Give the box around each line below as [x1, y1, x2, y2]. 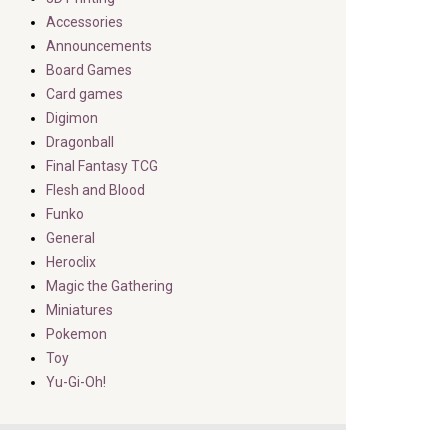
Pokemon [46, 326, 107, 342]
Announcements [46, 38, 152, 54]
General [46, 230, 95, 246]
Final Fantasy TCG [46, 158, 158, 174]
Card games [46, 86, 123, 102]
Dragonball [46, 134, 114, 150]
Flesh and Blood [46, 182, 145, 198]
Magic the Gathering [46, 278, 173, 294]
